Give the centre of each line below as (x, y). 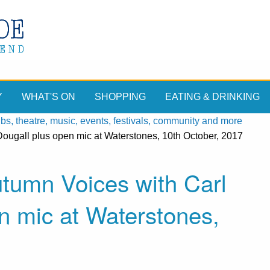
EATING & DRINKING (212, 97)
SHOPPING (120, 97)
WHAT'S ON (49, 97)
